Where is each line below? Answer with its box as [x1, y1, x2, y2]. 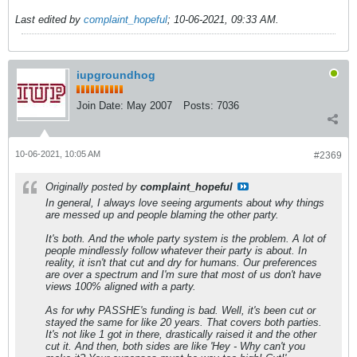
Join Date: [76, 99, 124, 112]
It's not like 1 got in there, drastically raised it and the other [45, 328, 316, 340]
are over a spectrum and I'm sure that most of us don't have [45, 268, 321, 280]
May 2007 [127, 99, 172, 112]
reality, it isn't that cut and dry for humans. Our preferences [45, 256, 317, 269]
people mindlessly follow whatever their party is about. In [45, 244, 307, 257]
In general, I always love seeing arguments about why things [45, 196, 324, 209]
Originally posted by [45, 180, 140, 193]
